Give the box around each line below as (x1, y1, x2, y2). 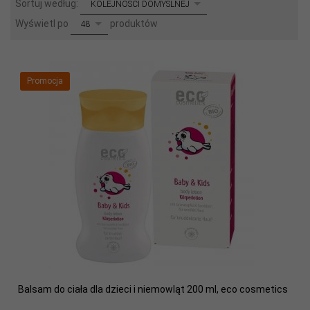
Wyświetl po (15, 18, 71, 30)
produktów (108, 18, 158, 30)
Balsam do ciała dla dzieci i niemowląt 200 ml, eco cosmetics (18, 283, 288, 295)
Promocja (27, 75, 63, 86)
